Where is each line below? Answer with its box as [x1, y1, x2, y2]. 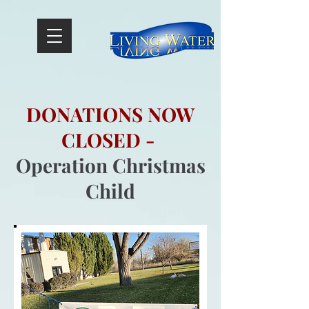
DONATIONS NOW [26, 101, 195, 127]
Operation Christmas [15, 152, 206, 178]
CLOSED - [61, 127, 154, 152]
